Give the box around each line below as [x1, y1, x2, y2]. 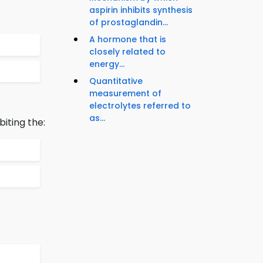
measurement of [89, 87, 161, 100]
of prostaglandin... [89, 16, 168, 29]
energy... [89, 58, 124, 70]
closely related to [89, 46, 166, 58]
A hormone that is [89, 33, 166, 46]
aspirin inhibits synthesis [89, 4, 193, 16]
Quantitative [89, 75, 143, 87]
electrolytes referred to [89, 100, 191, 112]
